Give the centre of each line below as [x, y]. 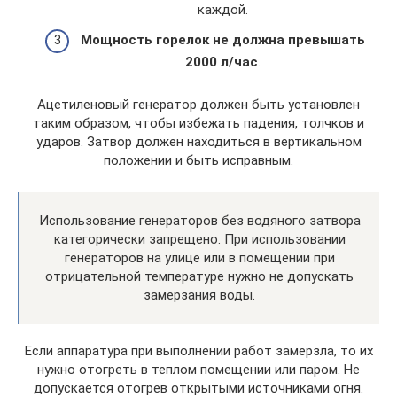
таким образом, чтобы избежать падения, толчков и [198, 123]
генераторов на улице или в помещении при [199, 257]
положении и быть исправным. [198, 160]
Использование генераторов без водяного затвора [199, 220]
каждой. [223, 10]
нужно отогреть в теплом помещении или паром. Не [198, 369]
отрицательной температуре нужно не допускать [199, 276]
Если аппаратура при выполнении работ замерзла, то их [198, 350]
